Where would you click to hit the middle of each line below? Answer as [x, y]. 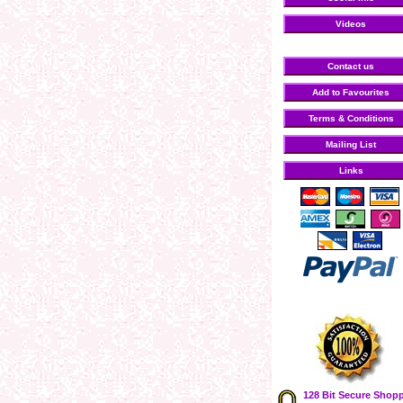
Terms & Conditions [351, 118]
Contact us [351, 66]
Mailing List [351, 144]
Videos [351, 24]
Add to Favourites [351, 92]
